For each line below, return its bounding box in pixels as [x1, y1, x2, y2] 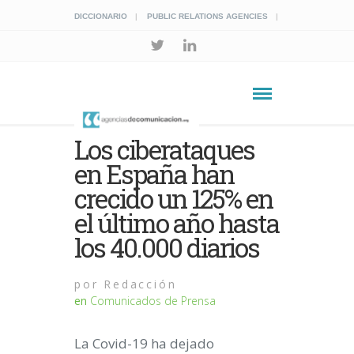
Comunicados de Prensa [90, 293, 216, 308]
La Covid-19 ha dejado [74, 334, 214, 352]
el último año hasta [74, 205, 280, 240]
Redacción [98, 277, 177, 292]
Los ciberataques [74, 132, 255, 167]
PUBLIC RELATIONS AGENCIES [147, 12, 268, 21]
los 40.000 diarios [74, 230, 260, 265]
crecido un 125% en [74, 181, 273, 216]
